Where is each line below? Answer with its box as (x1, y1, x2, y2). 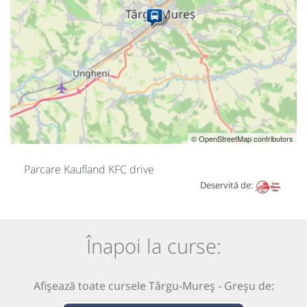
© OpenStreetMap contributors (191, 133, 293, 145)
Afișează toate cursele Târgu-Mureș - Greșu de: (33, 278, 274, 293)
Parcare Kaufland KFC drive (24, 162, 154, 177)
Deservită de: (199, 179, 253, 192)
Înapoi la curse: (86, 232, 221, 260)
